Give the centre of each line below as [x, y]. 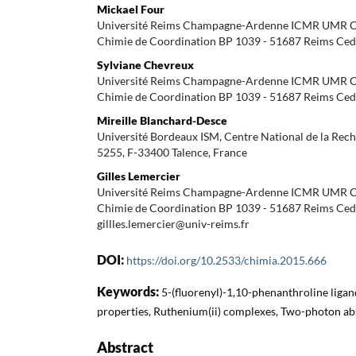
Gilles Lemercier [139, 176]
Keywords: [129, 291]
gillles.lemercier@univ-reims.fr [173, 223]
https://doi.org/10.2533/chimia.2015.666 [226, 260]
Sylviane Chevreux [145, 64]
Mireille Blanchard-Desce [162, 120]
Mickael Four [131, 9]
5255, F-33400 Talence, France [172, 152]
